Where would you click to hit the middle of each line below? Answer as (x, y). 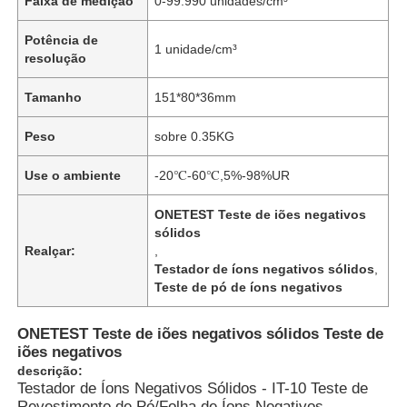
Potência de (62, 40)
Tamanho (54, 97)
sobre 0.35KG (195, 136)
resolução (56, 58)
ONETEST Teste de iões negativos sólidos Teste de (201, 333)
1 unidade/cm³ (196, 49)
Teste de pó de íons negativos (249, 287)
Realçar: (50, 250)
